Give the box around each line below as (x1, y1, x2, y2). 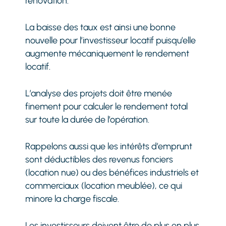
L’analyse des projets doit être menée (25, 87, 173, 99)
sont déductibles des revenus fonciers (25, 153, 174, 165)
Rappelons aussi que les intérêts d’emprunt (25, 140, 193, 152)
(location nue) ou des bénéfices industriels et (25, 166, 199, 178)
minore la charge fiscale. (25, 193, 120, 204)
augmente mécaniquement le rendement (25, 47, 190, 59)
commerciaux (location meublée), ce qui (25, 180, 183, 191)
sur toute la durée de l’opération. (25, 114, 150, 125)
